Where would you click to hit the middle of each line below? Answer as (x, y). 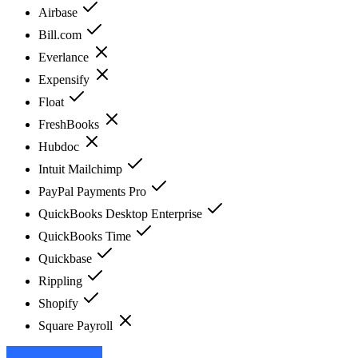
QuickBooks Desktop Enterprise (122, 213)
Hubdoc (60, 146)
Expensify (66, 79)
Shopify (60, 303)
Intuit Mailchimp (82, 169)
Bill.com (62, 34)
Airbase (60, 12)
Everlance (65, 57)
